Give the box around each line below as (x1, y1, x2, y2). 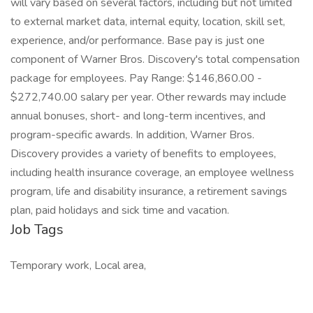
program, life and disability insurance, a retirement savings (10, 184, 287, 199)
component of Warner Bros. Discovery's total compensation (10, 52, 300, 67)
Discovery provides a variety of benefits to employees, (10, 146, 276, 161)
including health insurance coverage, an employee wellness (10, 165, 294, 180)
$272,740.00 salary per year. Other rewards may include (10, 89, 286, 105)
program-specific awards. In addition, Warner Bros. (10, 127, 254, 143)
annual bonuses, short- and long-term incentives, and (10, 108, 265, 124)
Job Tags (10, 220, 64, 239)
